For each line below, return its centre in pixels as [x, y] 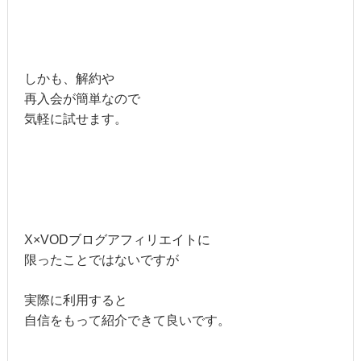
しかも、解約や [69, 79]
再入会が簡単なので [82, 99]
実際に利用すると [75, 301]
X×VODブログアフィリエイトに [117, 240]
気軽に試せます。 [75, 119]
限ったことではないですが [101, 260]
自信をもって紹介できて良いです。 [127, 321]
